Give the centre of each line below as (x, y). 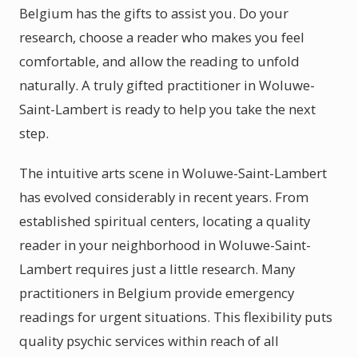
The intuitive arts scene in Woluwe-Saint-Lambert (173, 173)
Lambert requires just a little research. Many (157, 269)
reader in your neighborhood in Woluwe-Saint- (165, 245)
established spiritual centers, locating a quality (165, 221)
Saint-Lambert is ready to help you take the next (167, 109)
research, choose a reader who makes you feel (162, 37)
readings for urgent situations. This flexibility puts (176, 317)
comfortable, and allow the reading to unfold (159, 61)
